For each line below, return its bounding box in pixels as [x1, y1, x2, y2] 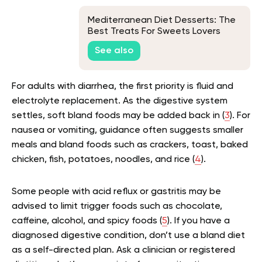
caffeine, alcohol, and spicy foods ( [12, 216, 162, 226]
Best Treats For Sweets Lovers [88, 27, 220, 37]
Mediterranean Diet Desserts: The [88, 16, 236, 26]
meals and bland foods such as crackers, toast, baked [12, 140, 248, 150]
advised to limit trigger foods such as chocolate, [12, 202, 222, 211]
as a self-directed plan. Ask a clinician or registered [12, 246, 235, 255]
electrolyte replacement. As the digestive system [12, 96, 227, 106]
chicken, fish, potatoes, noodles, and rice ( [12, 155, 195, 164]
